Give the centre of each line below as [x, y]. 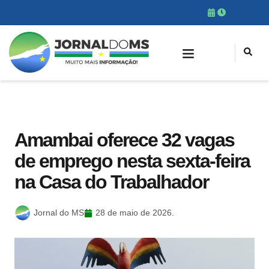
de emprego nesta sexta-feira [132, 161]
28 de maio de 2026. [135, 213]
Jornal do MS [59, 213]
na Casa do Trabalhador [111, 182]
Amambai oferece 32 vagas [124, 140]
